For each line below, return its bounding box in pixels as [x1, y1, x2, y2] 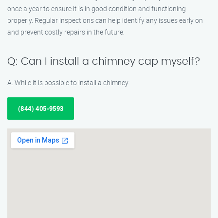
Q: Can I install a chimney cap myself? [7, 56, 200, 67]
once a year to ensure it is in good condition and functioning [7, 4, 186, 13]
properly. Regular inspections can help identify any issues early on [7, 16, 203, 25]
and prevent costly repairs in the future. [7, 27, 125, 36]
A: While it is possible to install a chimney [7, 78, 128, 87]
